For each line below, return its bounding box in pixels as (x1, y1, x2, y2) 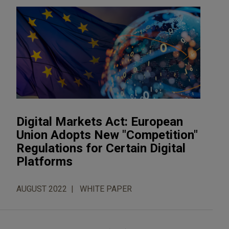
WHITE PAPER (80, 184, 132, 194)
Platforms (16, 154, 73, 169)
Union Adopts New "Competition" (16, 127, 198, 142)
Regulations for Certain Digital (16, 141, 186, 155)
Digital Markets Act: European (16, 114, 183, 129)
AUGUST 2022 (16, 184, 67, 194)
